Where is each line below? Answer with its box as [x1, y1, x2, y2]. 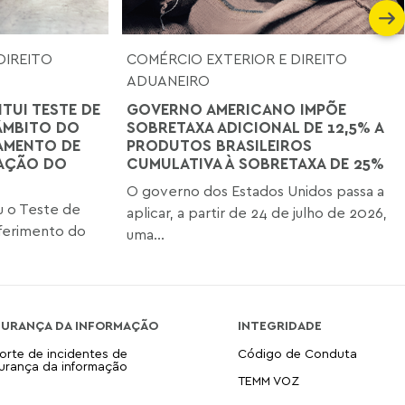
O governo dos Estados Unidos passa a [127, 181, 385, 200]
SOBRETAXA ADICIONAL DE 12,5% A [127, 117, 384, 137]
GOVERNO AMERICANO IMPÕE [127, 99, 347, 118]
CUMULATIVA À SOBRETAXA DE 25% [127, 153, 385, 173]
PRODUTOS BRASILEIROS [127, 135, 313, 155]
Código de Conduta [237, 344, 357, 361]
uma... [127, 224, 165, 243]
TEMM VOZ [237, 372, 299, 388]
